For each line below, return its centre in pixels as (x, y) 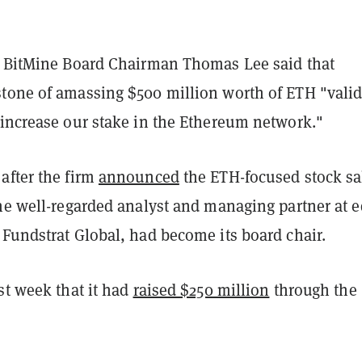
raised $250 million (201, 289)
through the (313, 289)
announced (139, 176)
